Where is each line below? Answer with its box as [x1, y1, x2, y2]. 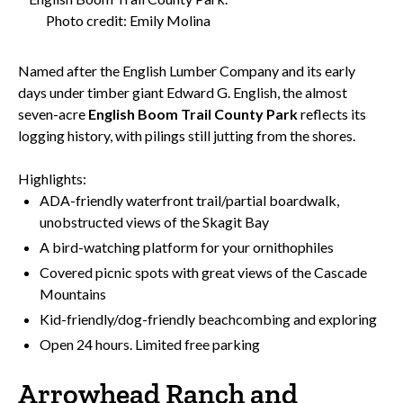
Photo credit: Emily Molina [45, 12, 210, 30]
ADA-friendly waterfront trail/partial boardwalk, [40, 192, 339, 210]
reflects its [298, 105, 366, 123]
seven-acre [18, 105, 85, 123]
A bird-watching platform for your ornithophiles [40, 238, 334, 256]
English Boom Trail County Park [85, 105, 298, 123]
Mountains [40, 285, 106, 303]
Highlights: [18, 170, 86, 188]
